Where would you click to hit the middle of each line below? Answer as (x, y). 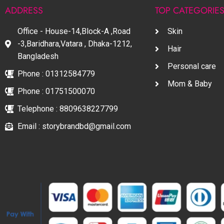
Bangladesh (38, 56)
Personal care (192, 66)
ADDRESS (24, 11)
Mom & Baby (190, 84)
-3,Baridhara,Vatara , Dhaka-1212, (75, 44)
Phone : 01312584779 (56, 74)
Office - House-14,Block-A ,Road (74, 31)
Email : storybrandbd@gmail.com (74, 126)
